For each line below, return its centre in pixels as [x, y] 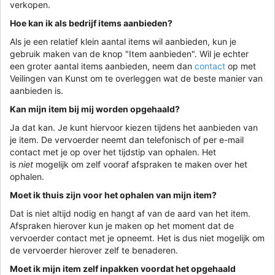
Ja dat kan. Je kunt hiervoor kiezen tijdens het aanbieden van [134, 127]
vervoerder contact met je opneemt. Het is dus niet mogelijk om [137, 238]
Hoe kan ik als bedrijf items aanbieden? [91, 23]
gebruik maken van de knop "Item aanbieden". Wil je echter [129, 53]
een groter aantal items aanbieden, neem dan [102, 66]
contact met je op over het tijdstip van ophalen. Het [113, 152]
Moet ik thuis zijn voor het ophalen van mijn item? [113, 195]
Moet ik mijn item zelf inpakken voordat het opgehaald [123, 268]
